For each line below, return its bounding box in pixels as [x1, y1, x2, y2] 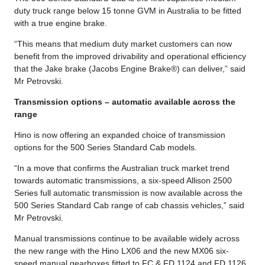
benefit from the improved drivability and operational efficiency [14, 51, 246, 61]
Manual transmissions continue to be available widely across [14, 233, 240, 243]
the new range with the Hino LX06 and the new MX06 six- [14, 245, 229, 256]
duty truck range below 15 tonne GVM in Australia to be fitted [14, 5, 241, 15]
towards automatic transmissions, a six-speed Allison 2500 [14, 175, 232, 185]
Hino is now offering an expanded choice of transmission [14, 130, 225, 140]
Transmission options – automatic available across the [14, 96, 235, 106]
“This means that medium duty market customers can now [14, 38, 232, 49]
